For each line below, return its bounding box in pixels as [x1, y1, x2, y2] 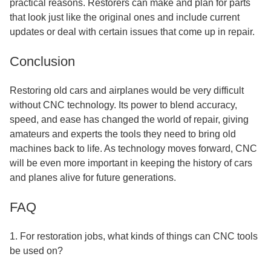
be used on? [10, 246, 63, 256]
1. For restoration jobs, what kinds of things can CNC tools [10, 231, 258, 241]
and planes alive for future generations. [10, 172, 176, 183]
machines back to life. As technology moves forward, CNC [10, 143, 257, 154]
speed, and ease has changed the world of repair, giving [10, 114, 249, 125]
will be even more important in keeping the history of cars [10, 158, 252, 168]
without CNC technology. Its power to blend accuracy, [10, 100, 237, 110]
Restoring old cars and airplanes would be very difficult [10, 85, 244, 96]
